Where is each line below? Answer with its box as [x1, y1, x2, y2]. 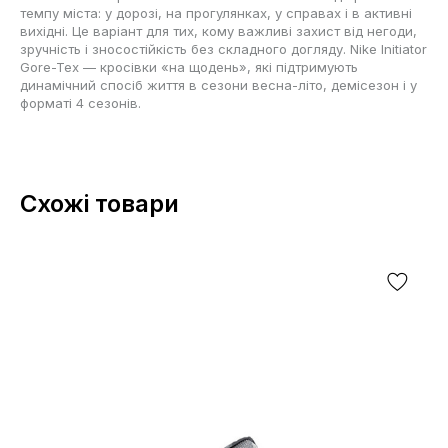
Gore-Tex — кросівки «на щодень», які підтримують [20, 58, 358, 75]
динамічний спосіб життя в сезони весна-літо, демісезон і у [20, 76, 417, 93]
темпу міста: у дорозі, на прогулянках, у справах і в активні [20, 4, 412, 21]
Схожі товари [20, 188, 179, 218]
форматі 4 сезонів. [20, 94, 141, 111]
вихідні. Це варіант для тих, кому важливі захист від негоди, [20, 22, 417, 39]
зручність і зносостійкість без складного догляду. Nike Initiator [20, 40, 427, 57]
